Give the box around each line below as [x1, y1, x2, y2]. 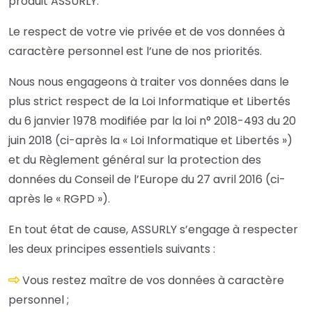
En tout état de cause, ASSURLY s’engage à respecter [8, 221, 298, 238]
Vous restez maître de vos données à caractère [22, 272, 284, 289]
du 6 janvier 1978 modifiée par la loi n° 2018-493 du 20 [8, 113, 296, 130]
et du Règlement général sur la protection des [8, 152, 261, 169]
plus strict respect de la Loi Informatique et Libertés [8, 93, 290, 110]
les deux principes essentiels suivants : [8, 241, 215, 258]
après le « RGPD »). [8, 191, 110, 208]
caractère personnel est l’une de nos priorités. [8, 43, 262, 60]
